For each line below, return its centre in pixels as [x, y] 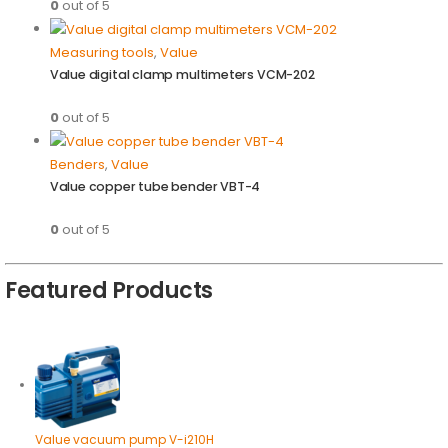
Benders [77, 165]
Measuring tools [101, 53]
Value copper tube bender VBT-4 [155, 187]
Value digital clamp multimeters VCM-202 [182, 75]
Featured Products [109, 291]
